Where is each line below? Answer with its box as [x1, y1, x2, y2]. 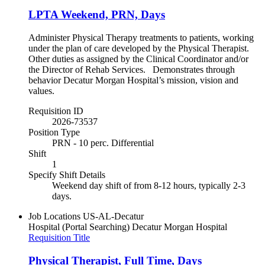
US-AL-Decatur [83, 211, 144, 221]
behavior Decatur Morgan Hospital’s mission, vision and [28, 75, 238, 85]
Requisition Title [28, 232, 90, 243]
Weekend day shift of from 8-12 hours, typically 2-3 [52, 180, 245, 190]
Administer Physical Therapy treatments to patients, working [28, 32, 254, 43]
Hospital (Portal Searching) [28, 221, 130, 232]
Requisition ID [28, 105, 83, 116]
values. [28, 85, 54, 96]
